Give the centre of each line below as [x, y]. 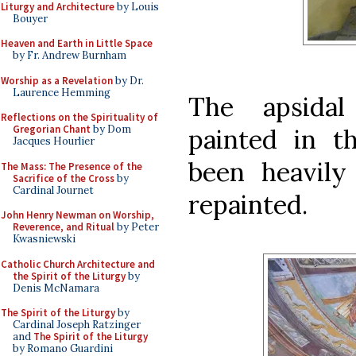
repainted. [248, 204]
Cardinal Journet [53, 190]
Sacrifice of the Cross [64, 178]
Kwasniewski [44, 239]
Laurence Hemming [62, 92]
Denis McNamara [56, 288]
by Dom [111, 129]
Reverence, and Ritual [64, 227]
